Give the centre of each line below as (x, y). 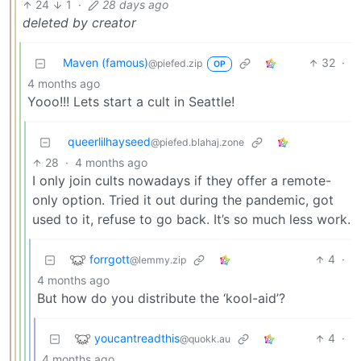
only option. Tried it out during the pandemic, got (183, 200)
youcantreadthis (137, 338)
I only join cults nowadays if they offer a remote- (182, 181)
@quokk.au (205, 338)
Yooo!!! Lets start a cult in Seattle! (131, 102)
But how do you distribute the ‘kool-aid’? (161, 299)
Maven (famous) (106, 63)
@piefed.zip (175, 64)
